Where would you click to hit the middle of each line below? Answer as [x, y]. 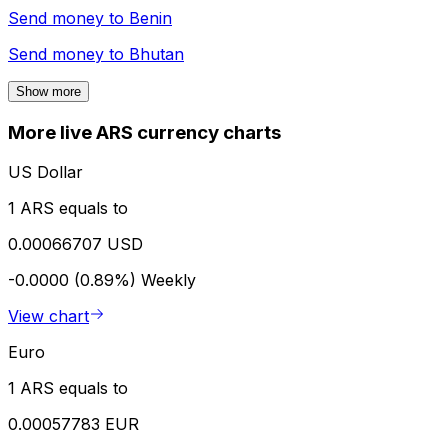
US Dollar [45, 172]
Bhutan [156, 53]
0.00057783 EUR [73, 424]
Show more [48, 91]
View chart [48, 316]
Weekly [168, 280]
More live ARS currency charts [144, 132]
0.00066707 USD [75, 244]
